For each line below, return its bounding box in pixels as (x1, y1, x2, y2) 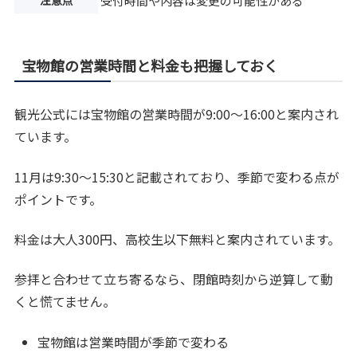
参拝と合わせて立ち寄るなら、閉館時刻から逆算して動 (14, 269, 334, 289)
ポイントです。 (14, 189, 103, 209)
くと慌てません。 (14, 292, 116, 312)
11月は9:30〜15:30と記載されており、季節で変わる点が (14, 167, 340, 186)
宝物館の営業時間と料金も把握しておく (22, 55, 279, 76)
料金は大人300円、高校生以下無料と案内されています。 (14, 229, 341, 249)
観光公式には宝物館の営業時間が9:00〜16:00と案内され (14, 104, 339, 124)
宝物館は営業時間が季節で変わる (37, 331, 229, 351)
